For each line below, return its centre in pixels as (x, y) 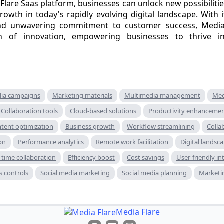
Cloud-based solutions (103, 111)
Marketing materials (82, 95)
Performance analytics (51, 142)
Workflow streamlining (161, 126)
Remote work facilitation (132, 142)
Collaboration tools (29, 111)
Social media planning (154, 173)
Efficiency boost (91, 157)
